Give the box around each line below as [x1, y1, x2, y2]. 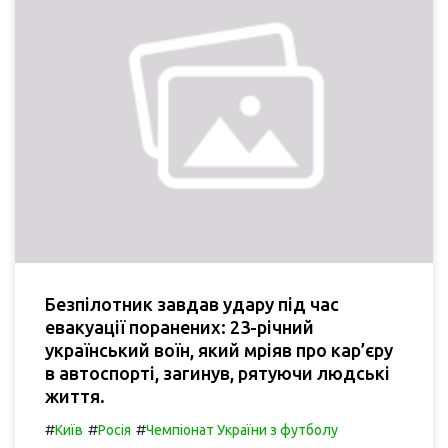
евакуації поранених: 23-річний [45, 316, 314, 337]
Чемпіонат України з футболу [146, 421, 338, 438]
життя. [45, 385, 105, 406]
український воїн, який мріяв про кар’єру [45, 339, 393, 360]
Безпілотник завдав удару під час [45, 293, 339, 314]
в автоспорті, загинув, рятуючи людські [45, 362, 390, 383]
